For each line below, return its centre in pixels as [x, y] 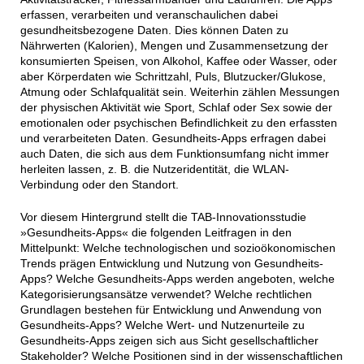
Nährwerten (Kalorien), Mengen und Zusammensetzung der [174, 46]
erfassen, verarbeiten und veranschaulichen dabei [149, 15]
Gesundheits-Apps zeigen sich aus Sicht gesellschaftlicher [169, 341]
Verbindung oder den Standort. [99, 185]
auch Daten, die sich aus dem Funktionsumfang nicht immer [174, 154]
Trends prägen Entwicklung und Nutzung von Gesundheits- [171, 264]
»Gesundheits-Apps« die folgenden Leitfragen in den [156, 233]
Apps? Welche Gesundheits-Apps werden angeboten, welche [177, 279]
